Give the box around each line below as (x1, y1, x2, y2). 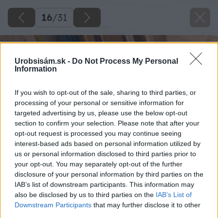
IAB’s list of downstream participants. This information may (15, 180, 194, 188)
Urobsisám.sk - (15, 56, 72, 65)
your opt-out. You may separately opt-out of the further (15, 160, 182, 168)
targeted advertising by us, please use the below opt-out (15, 109, 187, 117)
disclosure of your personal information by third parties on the (15, 170, 203, 178)
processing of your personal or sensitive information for (15, 98, 184, 107)
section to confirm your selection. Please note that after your (15, 119, 200, 127)
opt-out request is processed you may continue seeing (15, 129, 182, 137)
